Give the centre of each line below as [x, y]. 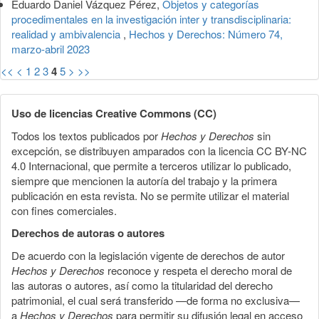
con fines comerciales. [64, 210]
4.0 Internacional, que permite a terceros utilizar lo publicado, [151, 165]
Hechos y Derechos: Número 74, [206, 33]
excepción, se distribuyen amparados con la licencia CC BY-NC [159, 150]
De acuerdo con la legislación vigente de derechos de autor [148, 255]
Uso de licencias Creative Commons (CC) [114, 113]
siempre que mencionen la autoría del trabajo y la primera [144, 180]
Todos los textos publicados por [86, 135]
